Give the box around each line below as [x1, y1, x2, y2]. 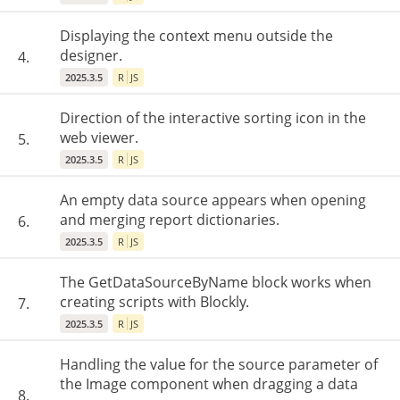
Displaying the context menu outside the [60, 26, 333, 46]
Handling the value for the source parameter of [60, 354, 378, 374]
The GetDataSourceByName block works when [60, 272, 371, 292]
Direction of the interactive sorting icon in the [60, 108, 366, 128]
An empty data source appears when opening [60, 190, 366, 210]
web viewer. [60, 128, 138, 147]
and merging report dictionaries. [60, 210, 279, 229]
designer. [60, 46, 122, 65]
